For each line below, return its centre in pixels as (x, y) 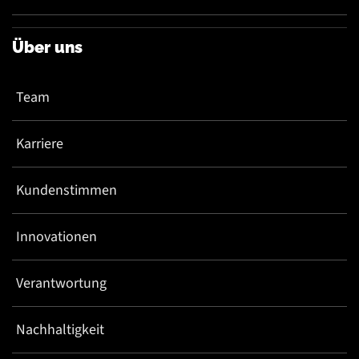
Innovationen (56, 236)
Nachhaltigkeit (60, 329)
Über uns (47, 47)
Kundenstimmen (67, 190)
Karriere (40, 143)
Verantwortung (61, 283)
